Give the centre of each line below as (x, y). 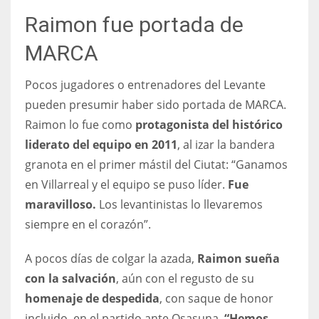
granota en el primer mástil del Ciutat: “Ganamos (156, 164)
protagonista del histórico (209, 124)
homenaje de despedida (92, 298)
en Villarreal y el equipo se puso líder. (125, 184)
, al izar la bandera (226, 144)
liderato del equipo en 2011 (101, 144)
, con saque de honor (216, 298)
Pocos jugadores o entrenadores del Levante (145, 84)
